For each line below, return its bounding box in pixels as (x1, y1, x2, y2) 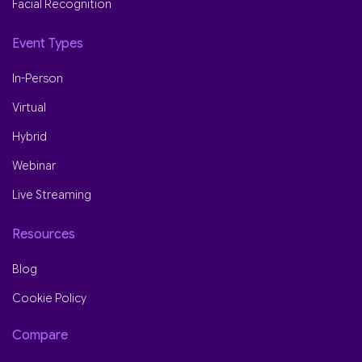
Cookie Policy (12, 290, 86, 305)
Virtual (12, 99, 46, 115)
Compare (12, 326, 68, 343)
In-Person (12, 70, 63, 86)
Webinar (12, 158, 56, 173)
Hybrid (12, 128, 47, 144)
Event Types (12, 36, 83, 53)
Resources (12, 226, 75, 242)
